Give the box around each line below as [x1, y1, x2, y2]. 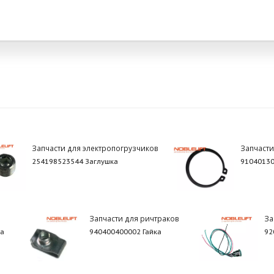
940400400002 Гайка [89, 227, 162, 236]
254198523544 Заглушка [31, 157, 118, 166]
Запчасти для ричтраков [89, 213, 180, 223]
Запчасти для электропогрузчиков [31, 143, 158, 153]
